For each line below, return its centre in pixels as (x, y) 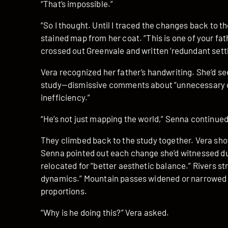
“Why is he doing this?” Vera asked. (105, 212)
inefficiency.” (66, 97)
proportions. (64, 191)
